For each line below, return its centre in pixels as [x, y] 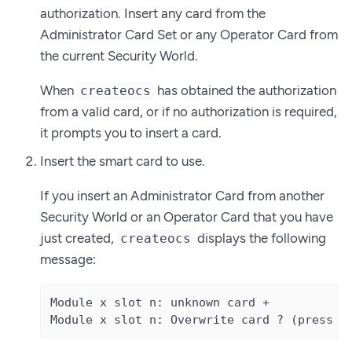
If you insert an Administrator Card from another [182, 195]
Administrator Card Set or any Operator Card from [189, 35]
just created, [79, 238]
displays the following [260, 238]
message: [68, 259]
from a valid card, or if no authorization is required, [189, 112]
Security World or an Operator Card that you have [187, 216]
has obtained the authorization [246, 91]
